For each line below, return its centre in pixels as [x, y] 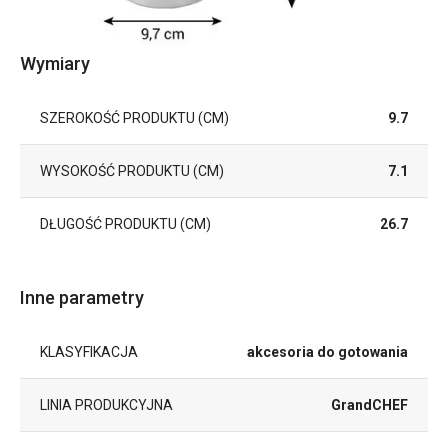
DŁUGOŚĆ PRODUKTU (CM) [125, 223]
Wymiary [55, 63]
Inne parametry [82, 297]
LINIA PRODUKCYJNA [106, 404]
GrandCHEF [369, 404]
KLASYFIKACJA [89, 351]
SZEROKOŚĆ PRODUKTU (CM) [134, 117]
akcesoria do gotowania [327, 351]
